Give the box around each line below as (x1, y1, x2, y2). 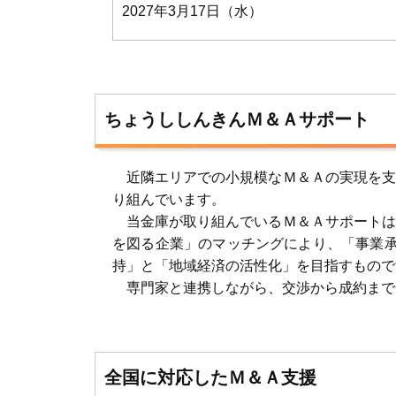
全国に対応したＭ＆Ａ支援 (104, 368, 316, 387)
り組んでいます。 (112, 192, 225, 207)
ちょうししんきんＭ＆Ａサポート (104, 110, 369, 129)
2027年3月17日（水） (122, 4, 362, 19)
